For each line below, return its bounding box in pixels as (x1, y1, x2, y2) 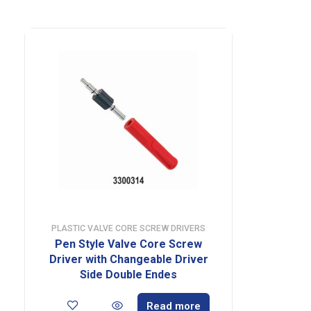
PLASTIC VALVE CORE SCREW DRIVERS (51, 223, 205, 233)
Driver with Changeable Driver (49, 252, 208, 266)
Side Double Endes (80, 267, 177, 281)
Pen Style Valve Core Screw (55, 237, 202, 251)
